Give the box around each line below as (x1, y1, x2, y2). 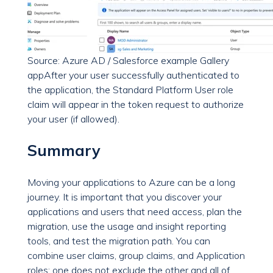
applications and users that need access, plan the (27, 205, 242, 218)
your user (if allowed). (27, 113, 119, 126)
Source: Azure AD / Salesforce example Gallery (27, 54, 229, 67)
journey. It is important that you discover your (27, 191, 222, 204)
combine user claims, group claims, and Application (27, 249, 245, 262)
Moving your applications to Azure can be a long (27, 176, 235, 189)
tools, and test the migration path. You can (27, 235, 210, 247)
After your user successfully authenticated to (44, 69, 239, 82)
